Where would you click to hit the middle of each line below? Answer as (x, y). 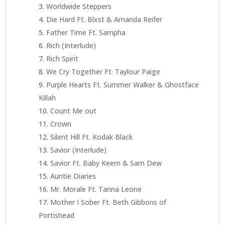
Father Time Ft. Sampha (86, 32)
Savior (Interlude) (79, 150)
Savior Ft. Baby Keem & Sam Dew (106, 163)
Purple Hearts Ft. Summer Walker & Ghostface (123, 84)
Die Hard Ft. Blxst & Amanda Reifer (104, 19)
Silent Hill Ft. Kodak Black (92, 137)
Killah (47, 97)
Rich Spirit (63, 58)
